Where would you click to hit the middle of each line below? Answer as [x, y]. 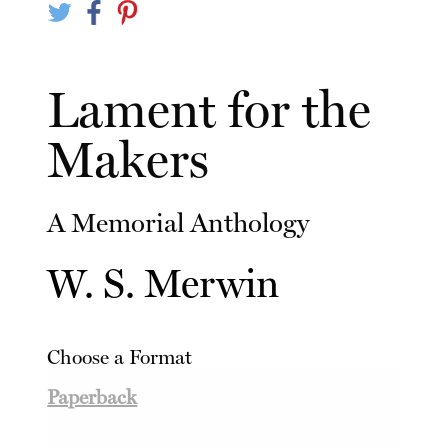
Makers [128, 160]
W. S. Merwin [163, 284]
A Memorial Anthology [178, 223]
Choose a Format [120, 357]
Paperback [92, 397]
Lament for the [209, 110]
